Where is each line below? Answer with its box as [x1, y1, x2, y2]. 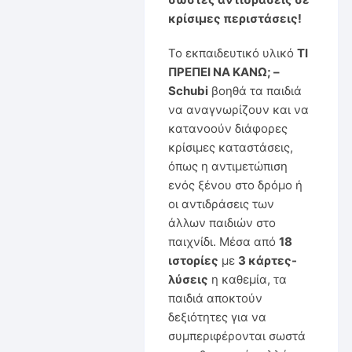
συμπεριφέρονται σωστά [167, 328, 306, 343]
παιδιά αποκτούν [167, 290, 262, 306]
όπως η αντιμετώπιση [167, 158, 288, 174]
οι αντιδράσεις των [167, 196, 274, 211]
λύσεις [167, 271, 208, 287]
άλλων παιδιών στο [167, 214, 276, 230]
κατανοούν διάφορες [167, 120, 288, 136]
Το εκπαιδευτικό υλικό [167, 45, 297, 60]
